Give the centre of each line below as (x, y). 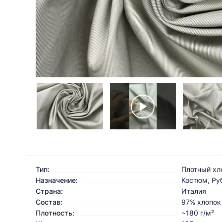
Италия (194, 191)
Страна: (49, 191)
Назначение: (57, 180)
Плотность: (55, 213)
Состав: (49, 202)
